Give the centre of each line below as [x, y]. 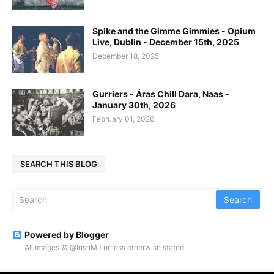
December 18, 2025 [126, 56]
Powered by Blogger [67, 235]
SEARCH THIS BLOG [59, 164]
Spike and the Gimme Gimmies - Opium [174, 31]
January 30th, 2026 [134, 105]
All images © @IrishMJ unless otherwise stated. [105, 248]
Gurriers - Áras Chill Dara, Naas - [161, 94]
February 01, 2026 [123, 119]
